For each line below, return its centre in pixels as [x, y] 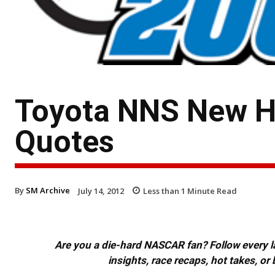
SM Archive [48, 190]
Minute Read [211, 191]
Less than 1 [164, 191]
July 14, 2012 [101, 191]
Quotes [64, 141]
